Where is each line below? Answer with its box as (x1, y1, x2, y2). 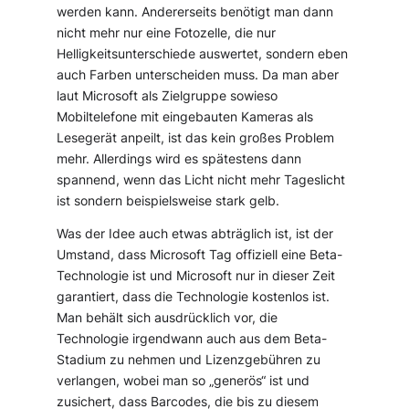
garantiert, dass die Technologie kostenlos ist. (57, 289, 330, 305)
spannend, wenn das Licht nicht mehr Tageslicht (57, 172, 346, 187)
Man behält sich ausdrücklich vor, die (57, 310, 278, 326)
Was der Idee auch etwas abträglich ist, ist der (57, 226, 334, 242)
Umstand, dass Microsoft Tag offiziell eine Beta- (57, 247, 343, 263)
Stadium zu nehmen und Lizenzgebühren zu (57, 352, 321, 368)
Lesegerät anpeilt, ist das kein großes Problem (57, 130, 335, 145)
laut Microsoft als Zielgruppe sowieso (57, 88, 278, 103)
